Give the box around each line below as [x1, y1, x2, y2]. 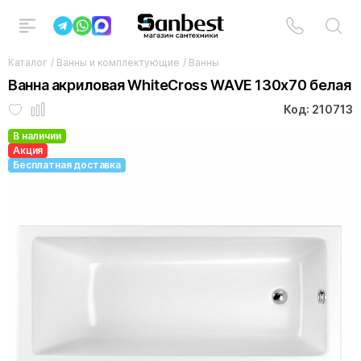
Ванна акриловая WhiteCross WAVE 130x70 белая [8, 77, 351, 93]
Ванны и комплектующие [56, 56, 180, 68]
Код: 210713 [284, 102, 353, 116]
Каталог [8, 56, 48, 68]
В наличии [13, 130, 61, 142]
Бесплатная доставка [13, 159, 121, 171]
